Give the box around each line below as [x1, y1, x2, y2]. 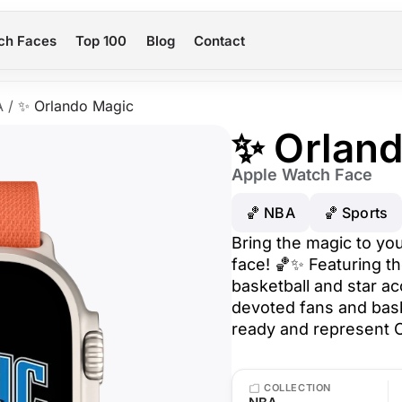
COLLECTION [264, 381, 331, 394]
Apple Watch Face [232, 165, 372, 184]
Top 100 [75, 31, 127, 49]
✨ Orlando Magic [18, 97, 134, 115]
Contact [194, 31, 246, 49]
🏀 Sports [323, 204, 389, 222]
